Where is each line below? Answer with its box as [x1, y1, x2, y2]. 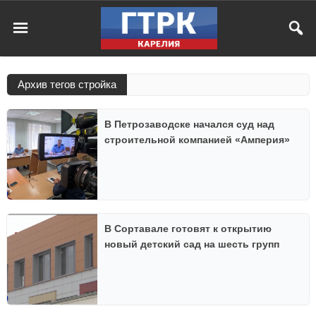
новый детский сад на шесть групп [104, 238, 280, 250]
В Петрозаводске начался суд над [104, 119, 275, 130]
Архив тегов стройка [18, 78, 116, 90]
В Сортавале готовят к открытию [104, 223, 272, 235]
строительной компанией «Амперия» [104, 134, 291, 145]
